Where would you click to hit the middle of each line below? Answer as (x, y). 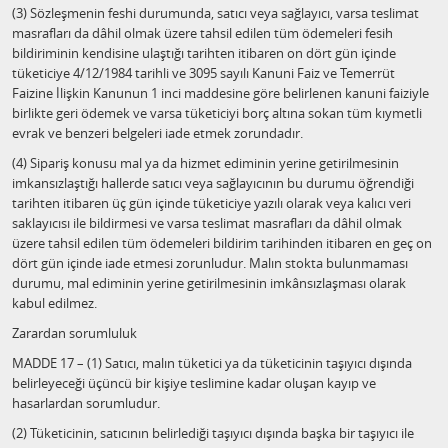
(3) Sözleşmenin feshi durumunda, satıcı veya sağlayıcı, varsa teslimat (215, 13)
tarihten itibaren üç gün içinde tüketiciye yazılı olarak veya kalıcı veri (211, 203)
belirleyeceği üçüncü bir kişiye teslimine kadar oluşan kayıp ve (194, 383)
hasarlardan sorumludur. (86, 403)
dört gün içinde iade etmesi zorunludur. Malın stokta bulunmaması (210, 263)
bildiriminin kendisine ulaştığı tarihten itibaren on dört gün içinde (204, 53)
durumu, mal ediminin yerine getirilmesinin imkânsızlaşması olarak (209, 283)
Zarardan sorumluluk (74, 333)
